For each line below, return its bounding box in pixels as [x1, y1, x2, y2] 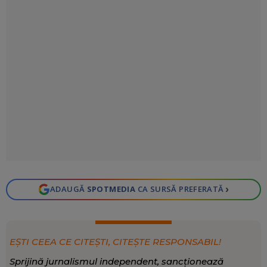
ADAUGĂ [49, 184, 87, 195]
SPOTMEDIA [86, 184, 136, 195]
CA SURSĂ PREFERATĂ [135, 184, 224, 195]
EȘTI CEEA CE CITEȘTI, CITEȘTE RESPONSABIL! [9, 235, 221, 247]
